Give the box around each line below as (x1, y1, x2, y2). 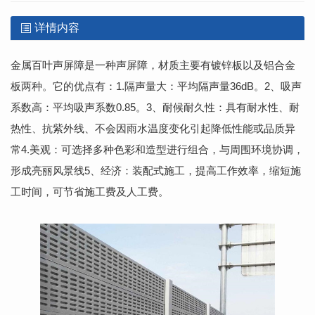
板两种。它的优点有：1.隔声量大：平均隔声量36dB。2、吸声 (11, 79, 302, 92)
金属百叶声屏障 (11, 58, 84, 71)
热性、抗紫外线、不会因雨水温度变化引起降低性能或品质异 (11, 122, 295, 134)
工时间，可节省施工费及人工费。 (11, 185, 169, 198)
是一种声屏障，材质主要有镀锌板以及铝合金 (84, 58, 295, 71)
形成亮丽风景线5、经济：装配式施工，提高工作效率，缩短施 (11, 164, 301, 176)
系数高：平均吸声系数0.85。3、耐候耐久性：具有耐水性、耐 (11, 101, 300, 113)
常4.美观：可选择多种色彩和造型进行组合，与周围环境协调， (11, 143, 304, 155)
